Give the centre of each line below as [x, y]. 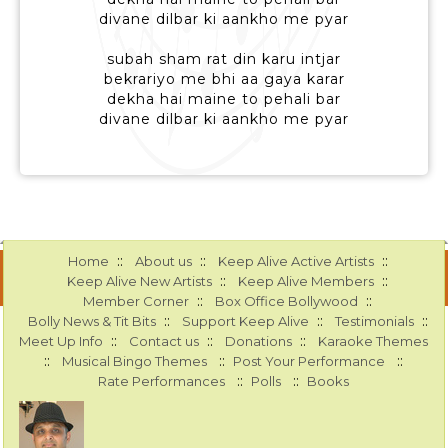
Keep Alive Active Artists [295, 261]
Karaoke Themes [373, 341]
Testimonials [374, 321]
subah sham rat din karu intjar [224, 59]
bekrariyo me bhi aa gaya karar [224, 79]
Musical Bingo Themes [135, 361]
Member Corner [136, 301]
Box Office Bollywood [287, 301]
